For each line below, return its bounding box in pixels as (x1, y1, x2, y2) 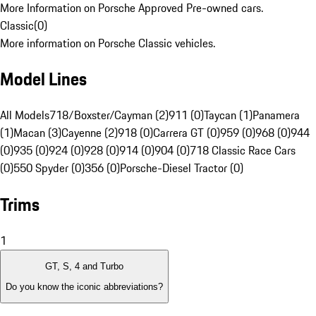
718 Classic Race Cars (190, 142, 296, 159)
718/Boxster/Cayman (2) (49, 107, 169, 124)
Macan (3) (13, 124, 61, 142)
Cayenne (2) (61, 124, 118, 142)
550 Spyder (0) (13, 159, 85, 177)
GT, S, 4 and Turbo (45, 261, 123, 272)
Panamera (253, 107, 300, 124)
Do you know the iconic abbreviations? (6, 281, 163, 292)
